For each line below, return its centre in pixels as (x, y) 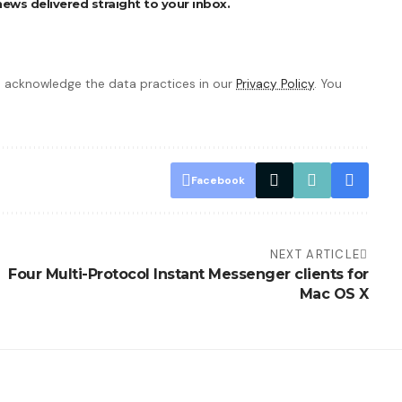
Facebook (218, 181)
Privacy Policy (275, 84)
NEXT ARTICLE (315, 255)
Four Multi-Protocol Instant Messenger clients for (188, 275)
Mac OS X (334, 294)
